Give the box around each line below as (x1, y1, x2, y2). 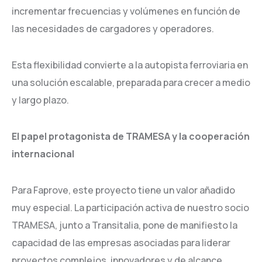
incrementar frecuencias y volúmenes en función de (12, 5, 240, 18)
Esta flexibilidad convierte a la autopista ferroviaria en (12, 58, 248, 71)
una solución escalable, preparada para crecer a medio (12, 76, 250, 89)
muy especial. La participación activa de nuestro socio (12, 201, 249, 214)
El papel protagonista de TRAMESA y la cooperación (12, 130, 250, 143)
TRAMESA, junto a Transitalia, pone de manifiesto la (12, 219, 237, 232)
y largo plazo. (12, 94, 69, 106)
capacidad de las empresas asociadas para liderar (12, 236, 230, 249)
